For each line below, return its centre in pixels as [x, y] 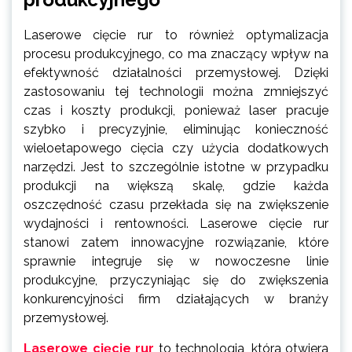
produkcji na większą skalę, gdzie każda [176, 185]
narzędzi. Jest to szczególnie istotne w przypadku [176, 167]
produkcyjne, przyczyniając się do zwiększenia [176, 280]
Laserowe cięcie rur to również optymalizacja [176, 35]
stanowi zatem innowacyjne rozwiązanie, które [176, 242]
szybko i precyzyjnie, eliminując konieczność [176, 129]
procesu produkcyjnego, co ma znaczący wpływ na [176, 53]
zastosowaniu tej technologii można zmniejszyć [176, 91]
